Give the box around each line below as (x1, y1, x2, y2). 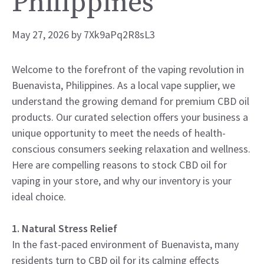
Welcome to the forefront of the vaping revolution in (12, 62, 244, 76)
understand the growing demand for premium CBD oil (12, 94, 249, 108)
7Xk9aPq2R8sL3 (84, 28, 155, 41)
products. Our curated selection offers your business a (12, 110, 248, 124)
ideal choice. (12, 189, 66, 203)
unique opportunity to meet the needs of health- (12, 126, 226, 140)
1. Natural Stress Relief (12, 221, 117, 235)
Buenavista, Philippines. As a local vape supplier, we (12, 78, 235, 92)
